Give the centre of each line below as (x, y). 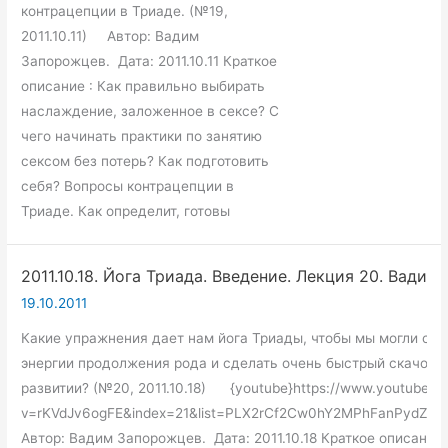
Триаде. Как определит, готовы (126, 210)
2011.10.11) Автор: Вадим (110, 35)
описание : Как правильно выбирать (143, 85)
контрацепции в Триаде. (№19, (125, 10)
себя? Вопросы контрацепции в (128, 185)
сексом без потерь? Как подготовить (145, 160)
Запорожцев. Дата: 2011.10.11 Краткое (149, 60)
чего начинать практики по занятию (142, 135)
